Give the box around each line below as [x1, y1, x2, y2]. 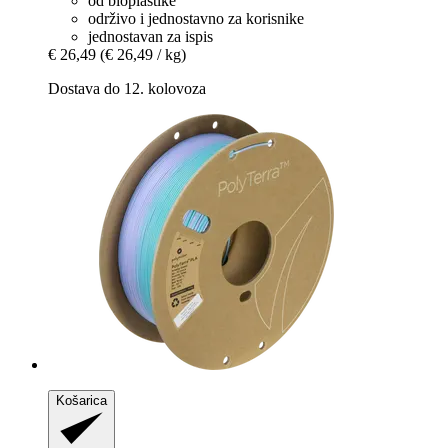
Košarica [56, 392, 107, 408]
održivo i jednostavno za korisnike [88, 9, 304, 27]
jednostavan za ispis [88, 27, 213, 45]
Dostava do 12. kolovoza [48, 79, 206, 97]
